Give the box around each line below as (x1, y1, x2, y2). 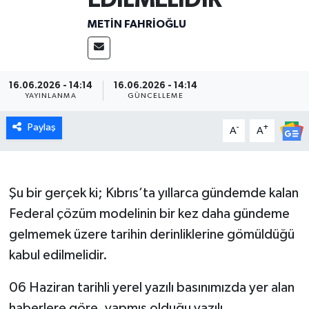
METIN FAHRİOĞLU (87, 18, 186, 30)
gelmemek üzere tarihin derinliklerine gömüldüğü (8, 228, 295, 242)
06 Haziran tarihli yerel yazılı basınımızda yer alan (8, 281, 295, 295)
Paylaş (27, 122, 56, 133)
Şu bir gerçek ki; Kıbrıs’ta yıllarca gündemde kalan (8, 186, 299, 201)
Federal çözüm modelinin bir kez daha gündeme (8, 207, 290, 221)
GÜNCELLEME (127, 92, 183, 100)
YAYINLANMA (24, 92, 77, 100)
